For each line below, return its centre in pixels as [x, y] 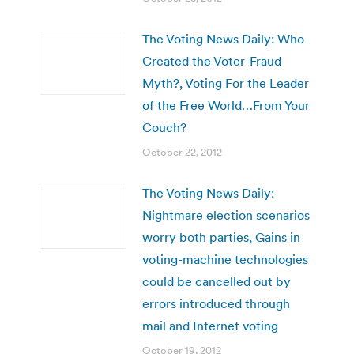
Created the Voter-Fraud [212, 60]
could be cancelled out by [217, 281]
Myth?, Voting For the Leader [226, 83]
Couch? [164, 127]
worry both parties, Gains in [221, 237]
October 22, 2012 [182, 152]
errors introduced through [216, 303]
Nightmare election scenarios [226, 215]
